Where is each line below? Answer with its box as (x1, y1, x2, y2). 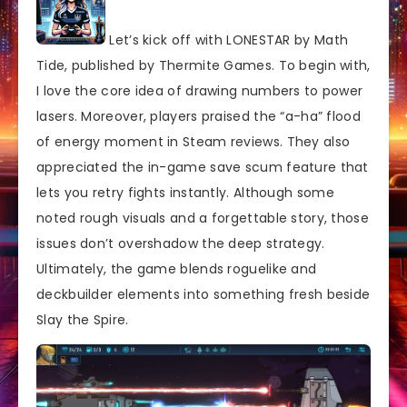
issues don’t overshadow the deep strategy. (36, 233, 325, 253)
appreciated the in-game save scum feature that (36, 157, 369, 176)
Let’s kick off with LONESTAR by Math (105, 30, 349, 49)
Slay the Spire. (36, 310, 129, 329)
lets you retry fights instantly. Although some (36, 183, 334, 202)
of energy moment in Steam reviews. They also (36, 132, 351, 151)
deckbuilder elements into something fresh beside (36, 284, 371, 303)
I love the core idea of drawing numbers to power (36, 81, 363, 100)
